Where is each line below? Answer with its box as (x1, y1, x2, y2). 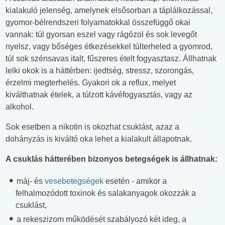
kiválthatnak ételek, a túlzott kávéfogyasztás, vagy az (6, 90, 192, 99)
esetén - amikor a (103, 177, 167, 186)
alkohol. (6, 102, 34, 111)
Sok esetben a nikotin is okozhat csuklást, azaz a (6, 123, 179, 132)
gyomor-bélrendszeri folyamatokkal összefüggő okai (6, 18, 190, 27)
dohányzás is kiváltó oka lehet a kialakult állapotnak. (6, 135, 192, 144)
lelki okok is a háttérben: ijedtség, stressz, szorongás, (6, 66, 194, 75)
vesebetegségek (45, 177, 103, 186)
